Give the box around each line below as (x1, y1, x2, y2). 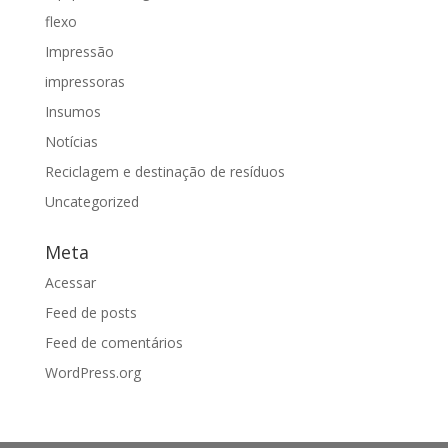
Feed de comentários (44, 333, 183, 353)
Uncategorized (44, 192, 139, 212)
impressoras (44, 72, 125, 92)
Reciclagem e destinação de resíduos (44, 162, 285, 182)
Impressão (44, 42, 114, 62)
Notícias (44, 132, 98, 152)
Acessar (44, 273, 96, 293)
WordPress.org (44, 363, 141, 383)
